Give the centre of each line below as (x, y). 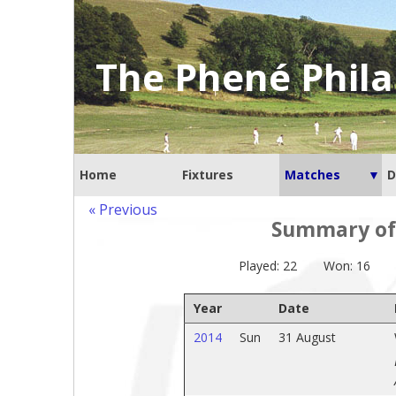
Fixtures (208, 175)
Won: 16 (347, 266)
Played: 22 (268, 266)
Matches (312, 175)
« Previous (123, 209)
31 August (307, 337)
